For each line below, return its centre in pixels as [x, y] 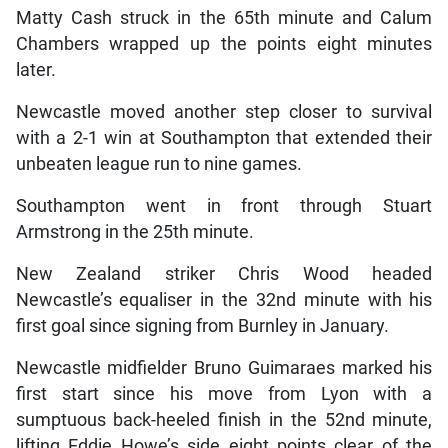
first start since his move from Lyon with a [224, 394]
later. [35, 70]
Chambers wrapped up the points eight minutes [224, 44]
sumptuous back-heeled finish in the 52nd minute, [224, 420]
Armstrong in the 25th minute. [134, 232]
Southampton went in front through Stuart [224, 206]
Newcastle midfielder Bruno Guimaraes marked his [224, 368]
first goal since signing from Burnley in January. [202, 326]
